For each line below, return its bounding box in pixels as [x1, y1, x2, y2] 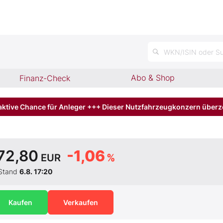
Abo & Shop [131, 73, 175, 83]
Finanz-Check [19, 73, 70, 83]
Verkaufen [63, 198, 98, 207]
